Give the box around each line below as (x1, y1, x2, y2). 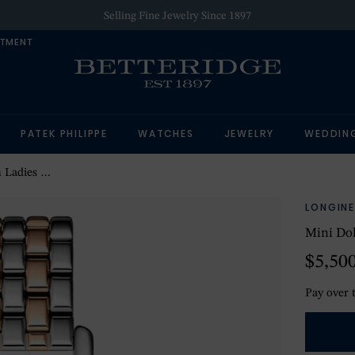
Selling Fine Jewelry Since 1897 (104, 10, 251, 21)
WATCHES (138, 127, 194, 140)
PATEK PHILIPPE (20, 127, 109, 140)
